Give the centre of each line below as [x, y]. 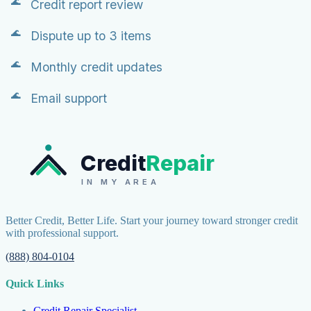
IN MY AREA [119, 182]
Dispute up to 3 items [91, 35]
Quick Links [35, 284]
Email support [69, 98]
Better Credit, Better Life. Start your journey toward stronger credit [152, 220]
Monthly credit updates [96, 67]
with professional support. [62, 233]
